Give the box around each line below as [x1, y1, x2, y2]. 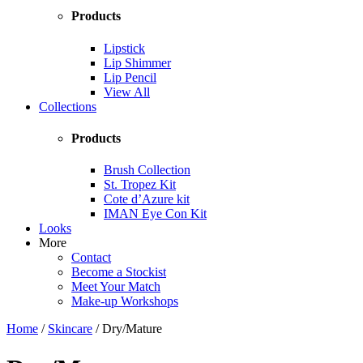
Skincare [48, 322, 92, 336]
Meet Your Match [71, 280, 160, 294]
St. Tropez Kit [104, 177, 176, 192]
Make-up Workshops [71, 294, 178, 309]
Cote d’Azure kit [104, 192, 190, 207]
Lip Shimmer [104, 55, 171, 70]
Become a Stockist [71, 265, 166, 280]
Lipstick [104, 41, 145, 55]
